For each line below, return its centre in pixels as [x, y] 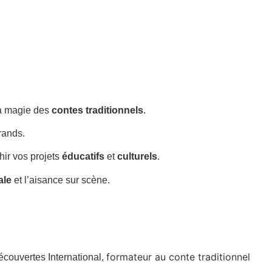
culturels [137, 157]
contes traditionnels [97, 110]
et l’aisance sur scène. [61, 180]
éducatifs [83, 157]
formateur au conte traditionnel [178, 257]
